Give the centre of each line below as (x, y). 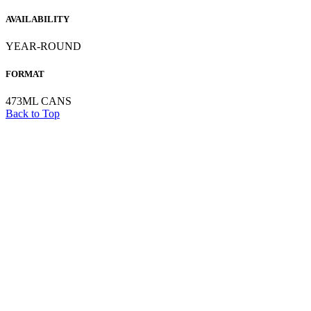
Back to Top (33, 113)
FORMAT (25, 74)
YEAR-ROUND (43, 47)
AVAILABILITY (37, 19)
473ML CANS (39, 101)
